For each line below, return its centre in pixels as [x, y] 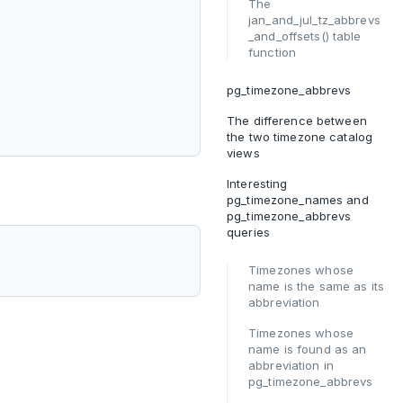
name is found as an [308, 349]
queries [248, 232]
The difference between [297, 121]
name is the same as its [316, 286]
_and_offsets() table [305, 36]
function [273, 52]
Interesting [257, 184]
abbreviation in [291, 365]
